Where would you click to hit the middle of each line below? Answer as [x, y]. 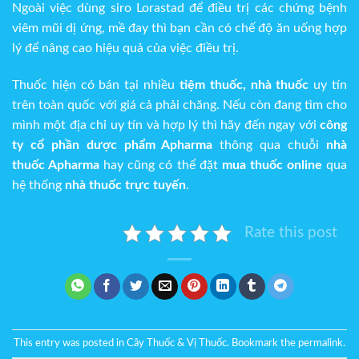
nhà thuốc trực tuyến [125, 185]
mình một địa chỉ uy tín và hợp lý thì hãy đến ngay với [166, 125]
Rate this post [291, 232]
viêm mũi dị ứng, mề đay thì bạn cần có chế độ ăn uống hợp [179, 28]
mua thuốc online [272, 165]
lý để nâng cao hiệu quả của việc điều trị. [125, 48]
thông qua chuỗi [270, 145]
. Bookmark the [262, 343]
